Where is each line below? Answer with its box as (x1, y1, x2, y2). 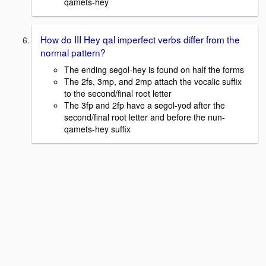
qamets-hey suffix (64, 123, 131, 135)
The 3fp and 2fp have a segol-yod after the (64, 99, 225, 112)
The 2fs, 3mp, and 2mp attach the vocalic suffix (64, 75, 242, 88)
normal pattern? (40, 46, 106, 59)
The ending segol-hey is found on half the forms (64, 64, 244, 76)
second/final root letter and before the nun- (64, 111, 225, 123)
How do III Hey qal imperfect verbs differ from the (40, 33, 240, 46)
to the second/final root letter (64, 87, 172, 100)
